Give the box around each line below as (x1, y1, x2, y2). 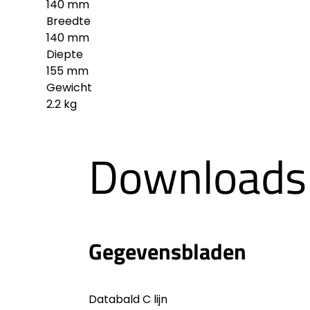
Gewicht (46, 80, 93, 96)
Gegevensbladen (88, 234, 246, 268)
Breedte (46, 13, 91, 30)
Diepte (46, 46, 84, 63)
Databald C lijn (88, 291, 167, 308)
